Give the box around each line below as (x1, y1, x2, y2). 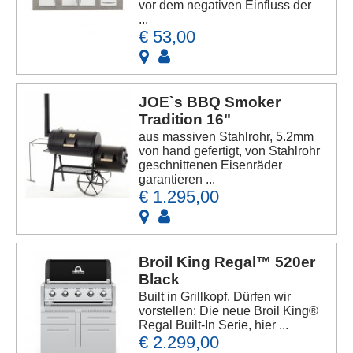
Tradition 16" (139, 111, 232, 128)
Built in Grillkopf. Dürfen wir (139, 290, 292, 303)
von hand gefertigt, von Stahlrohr (139, 144, 321, 158)
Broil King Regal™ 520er (139, 254, 316, 270)
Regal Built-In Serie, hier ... (139, 318, 289, 332)
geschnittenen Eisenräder (139, 158, 283, 172)
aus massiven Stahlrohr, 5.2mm (139, 130, 314, 143)
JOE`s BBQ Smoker (139, 94, 281, 110)
